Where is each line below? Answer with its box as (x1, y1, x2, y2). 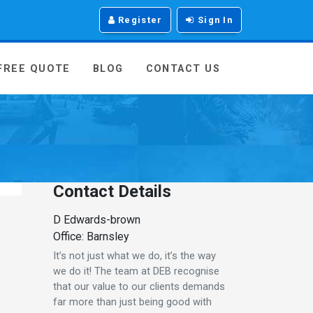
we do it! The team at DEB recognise (53, 264, 219, 277)
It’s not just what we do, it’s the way (53, 249, 216, 262)
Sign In (194, 15, 233, 25)
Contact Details (53, 181, 171, 201)
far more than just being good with (53, 295, 212, 308)
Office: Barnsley (53, 229, 129, 243)
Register (115, 15, 163, 25)
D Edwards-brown (53, 212, 140, 226)
